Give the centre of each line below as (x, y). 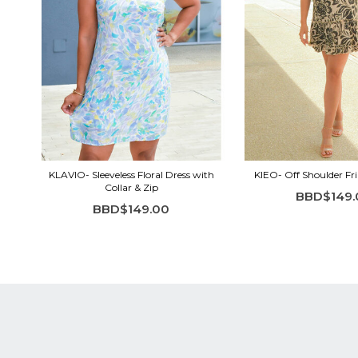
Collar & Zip (131, 187)
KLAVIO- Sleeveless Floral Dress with (131, 174)
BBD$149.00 (131, 209)
